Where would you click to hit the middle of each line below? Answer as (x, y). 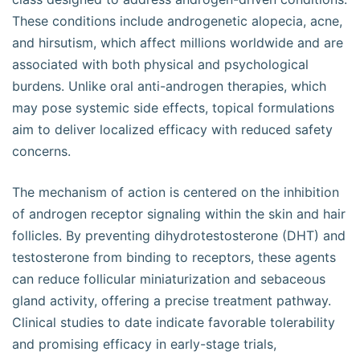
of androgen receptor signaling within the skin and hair (179, 214)
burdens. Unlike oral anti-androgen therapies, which (169, 86)
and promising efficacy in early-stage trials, (144, 344)
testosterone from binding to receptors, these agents (174, 257)
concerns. (41, 151)
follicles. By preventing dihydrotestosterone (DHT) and (179, 235)
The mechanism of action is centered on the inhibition (176, 192)
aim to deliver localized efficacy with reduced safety (172, 129)
